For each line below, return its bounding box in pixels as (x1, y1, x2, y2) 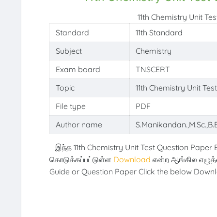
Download (113, 155, 153, 165)
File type (55, 101, 86, 111)
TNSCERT (135, 64, 170, 75)
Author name (55, 120, 102, 130)
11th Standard (135, 28, 183, 38)
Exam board (55, 64, 100, 75)
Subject (55, 46, 82, 56)
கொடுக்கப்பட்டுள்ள (49, 155, 113, 165)
